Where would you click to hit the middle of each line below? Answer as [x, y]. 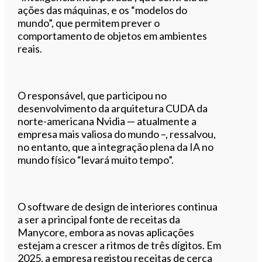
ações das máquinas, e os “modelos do [103, 10]
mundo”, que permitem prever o [89, 23]
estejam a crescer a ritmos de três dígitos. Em [120, 245]
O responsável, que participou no [92, 95]
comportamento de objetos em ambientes [113, 35]
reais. [30, 48]
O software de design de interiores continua [118, 206]
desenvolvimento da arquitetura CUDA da [113, 108]
